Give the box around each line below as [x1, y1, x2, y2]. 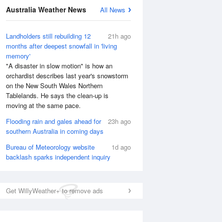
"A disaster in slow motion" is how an [6, 61, 112, 70]
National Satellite [130, 18, 181, 27]
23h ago [108, 116, 131, 126]
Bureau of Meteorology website [6, 142, 95, 152]
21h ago [108, 31, 131, 41]
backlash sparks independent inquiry [6, 152, 111, 162]
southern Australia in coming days [6, 126, 104, 136]
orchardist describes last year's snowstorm [6, 71, 128, 80]
